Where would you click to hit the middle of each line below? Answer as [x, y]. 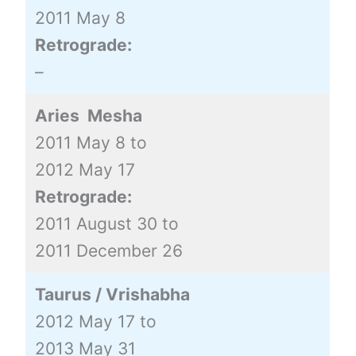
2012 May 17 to [95, 321]
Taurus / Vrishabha [112, 294]
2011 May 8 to [91, 142]
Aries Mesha [88, 115]
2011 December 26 [108, 250]
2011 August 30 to [106, 223]
